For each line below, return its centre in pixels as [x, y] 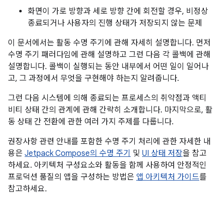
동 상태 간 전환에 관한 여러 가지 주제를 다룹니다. [91, 122]
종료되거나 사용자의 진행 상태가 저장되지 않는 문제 [115, 23]
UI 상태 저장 [162, 153]
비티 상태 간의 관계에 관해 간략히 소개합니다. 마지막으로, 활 [110, 110]
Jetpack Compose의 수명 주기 [78, 153]
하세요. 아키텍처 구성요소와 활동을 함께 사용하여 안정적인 [107, 165]
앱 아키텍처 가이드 [168, 177]
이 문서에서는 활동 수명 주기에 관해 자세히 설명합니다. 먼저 [109, 43]
